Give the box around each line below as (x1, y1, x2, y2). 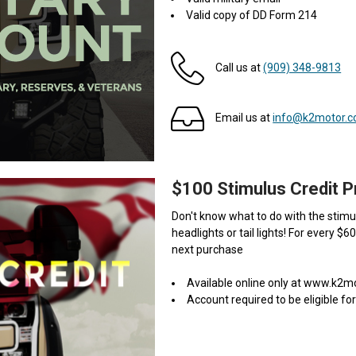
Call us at (215, 61, 264, 75)
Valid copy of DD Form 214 (186, 8, 318, 21)
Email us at (215, 111, 273, 125)
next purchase (172, 242, 244, 256)
